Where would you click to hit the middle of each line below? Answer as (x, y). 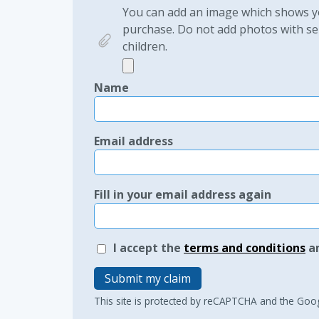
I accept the (148, 248)
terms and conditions (245, 248)
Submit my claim (148, 278)
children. (145, 46)
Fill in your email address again (183, 194)
